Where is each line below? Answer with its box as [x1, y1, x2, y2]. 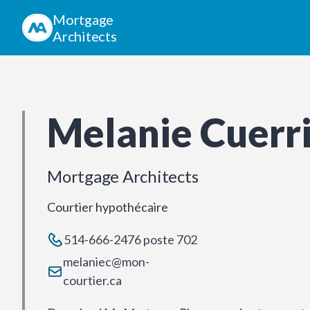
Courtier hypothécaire [47, 199, 168, 215]
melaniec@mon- [62, 254, 149, 269]
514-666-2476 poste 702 [64, 232, 197, 247]
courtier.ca [62, 273, 122, 288]
